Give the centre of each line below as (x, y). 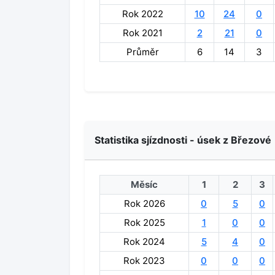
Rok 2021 (142, 33)
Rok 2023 (144, 261)
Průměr (142, 52)
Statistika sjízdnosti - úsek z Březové (183, 140)
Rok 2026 (144, 203)
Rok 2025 (144, 223)
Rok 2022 (142, 14)
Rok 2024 (144, 242)
